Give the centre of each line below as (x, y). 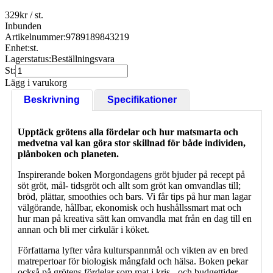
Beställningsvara (83, 58)
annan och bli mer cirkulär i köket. (86, 229)
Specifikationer (142, 99)
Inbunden (23, 26)
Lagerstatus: (28, 58)
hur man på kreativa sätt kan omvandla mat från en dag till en (135, 218)
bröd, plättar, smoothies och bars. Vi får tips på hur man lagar (134, 196)
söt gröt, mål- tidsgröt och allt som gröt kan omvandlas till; (129, 185)
